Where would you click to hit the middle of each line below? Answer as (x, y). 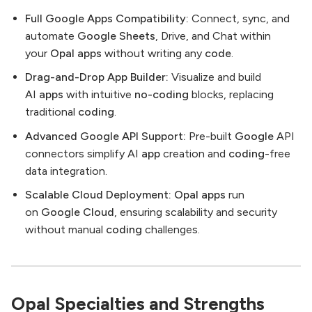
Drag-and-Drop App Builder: (97, 77)
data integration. (66, 171)
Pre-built (210, 136)
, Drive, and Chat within (213, 36)
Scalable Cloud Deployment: (98, 195)
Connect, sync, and (239, 18)
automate (51, 36)
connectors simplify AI (83, 153)
